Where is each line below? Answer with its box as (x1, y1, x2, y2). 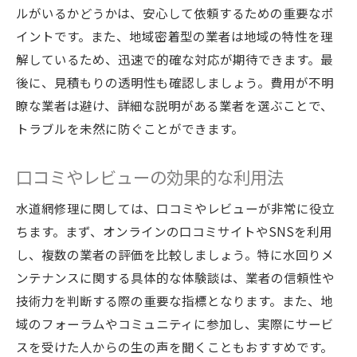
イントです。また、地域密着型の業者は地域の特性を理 (16, 27, 333, 45)
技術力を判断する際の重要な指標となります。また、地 (16, 292, 333, 309)
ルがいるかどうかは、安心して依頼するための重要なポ (16, 4, 334, 22)
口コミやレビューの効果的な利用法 (16, 164, 284, 189)
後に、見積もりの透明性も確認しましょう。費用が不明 (16, 73, 334, 91)
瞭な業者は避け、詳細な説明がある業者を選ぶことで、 (16, 96, 333, 114)
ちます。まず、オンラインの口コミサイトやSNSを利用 (16, 222, 332, 240)
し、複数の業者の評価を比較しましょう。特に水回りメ (16, 245, 334, 263)
